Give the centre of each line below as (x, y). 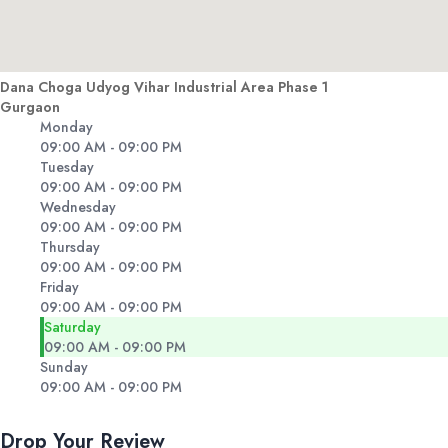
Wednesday (78, 207)
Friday (59, 287)
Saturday (72, 327)
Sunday (64, 367)
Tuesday (67, 167)
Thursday (70, 247)
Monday (66, 127)
